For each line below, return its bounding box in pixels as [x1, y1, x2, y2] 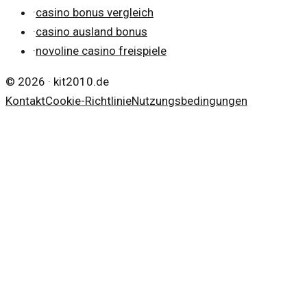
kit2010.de [53, 74, 109, 88]
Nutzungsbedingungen [132, 93, 247, 108]
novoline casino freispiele [36, 43, 167, 58]
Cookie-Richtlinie [45, 93, 132, 108]
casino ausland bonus [36, 24, 147, 38]
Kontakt [5, 93, 45, 108]
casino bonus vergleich [36, 5, 153, 19]
